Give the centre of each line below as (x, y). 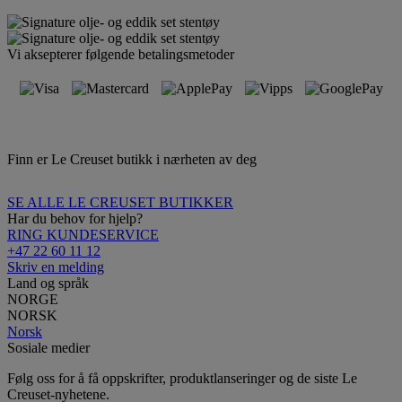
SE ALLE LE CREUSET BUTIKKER (120, 202)
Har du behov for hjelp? (75, 218)
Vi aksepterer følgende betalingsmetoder (121, 54)
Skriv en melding (56, 267)
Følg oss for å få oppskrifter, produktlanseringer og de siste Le (182, 378)
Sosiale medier (48, 347)
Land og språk (48, 283)
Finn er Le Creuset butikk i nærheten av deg (132, 159)
